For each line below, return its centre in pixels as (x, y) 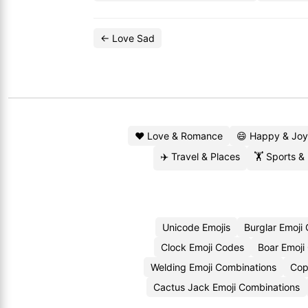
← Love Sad (128, 38)
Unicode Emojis (196, 227)
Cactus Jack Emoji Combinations (227, 287)
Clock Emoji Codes (202, 247)
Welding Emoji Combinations (213, 267)
